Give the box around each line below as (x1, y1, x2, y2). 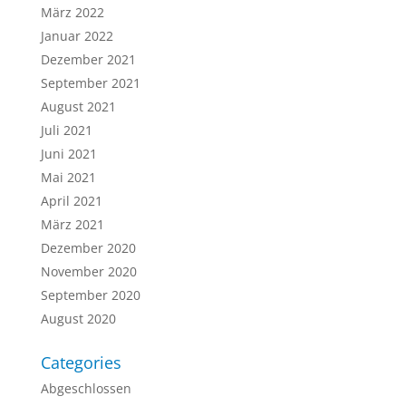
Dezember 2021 (40, 51, 136, 68)
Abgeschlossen (40, 380, 131, 397)
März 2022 (40, 4, 104, 21)
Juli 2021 (40, 121, 92, 139)
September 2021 (40, 74, 140, 92)
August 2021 (40, 98, 116, 115)
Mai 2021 (40, 169, 96, 186)
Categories (40, 352, 121, 373)
